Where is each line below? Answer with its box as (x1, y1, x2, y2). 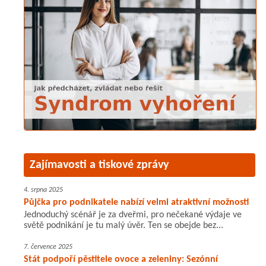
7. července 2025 (24, 243, 72, 251)
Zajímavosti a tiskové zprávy (30, 159, 169, 172)
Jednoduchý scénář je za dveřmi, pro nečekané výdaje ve (24, 210, 242, 220)
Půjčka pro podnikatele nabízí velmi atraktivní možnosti (24, 198, 249, 208)
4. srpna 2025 (24, 186, 63, 194)
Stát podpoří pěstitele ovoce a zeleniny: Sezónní (24, 255, 218, 265)
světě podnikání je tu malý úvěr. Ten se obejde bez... (24, 221, 223, 231)
